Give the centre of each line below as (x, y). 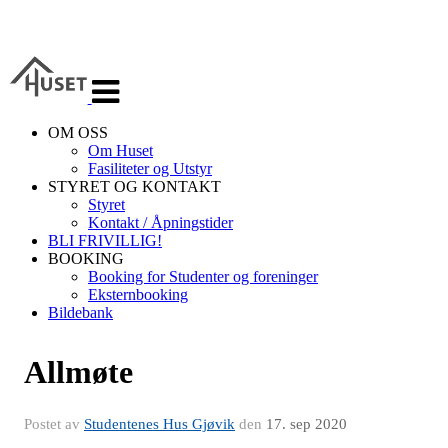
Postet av (54, 424)
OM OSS (78, 132)
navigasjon (124, 78)
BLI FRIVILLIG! (105, 240)
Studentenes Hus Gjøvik (159, 424)
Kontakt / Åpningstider (160, 222)
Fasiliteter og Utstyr (150, 168)
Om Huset (120, 150)
